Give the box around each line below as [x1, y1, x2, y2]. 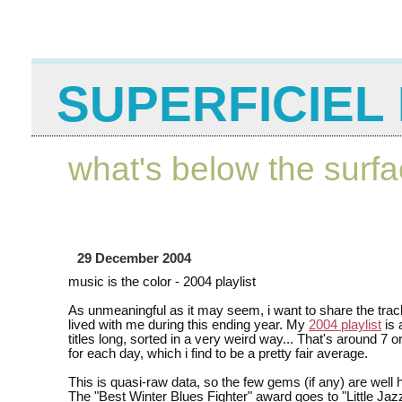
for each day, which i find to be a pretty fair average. [68, 346, 368, 362]
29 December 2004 [77, 251, 191, 267]
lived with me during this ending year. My [68, 318, 309, 333]
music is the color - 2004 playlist [68, 275, 256, 290]
